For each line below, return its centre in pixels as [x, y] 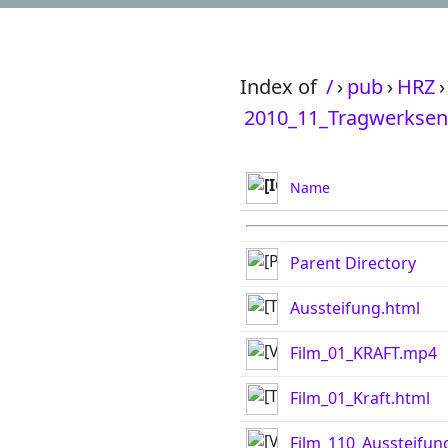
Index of [281, 86]
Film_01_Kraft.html [360, 398]
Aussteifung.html [355, 308]
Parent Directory [353, 263]
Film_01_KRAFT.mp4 [363, 353]
